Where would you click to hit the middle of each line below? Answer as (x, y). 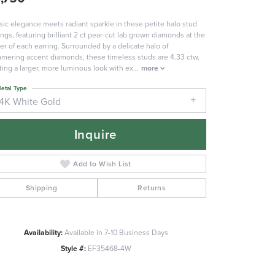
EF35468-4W (109, 249)
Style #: (73, 249)
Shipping (41, 188)
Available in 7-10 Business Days (116, 233)
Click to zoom (164, 242)
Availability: (43, 233)
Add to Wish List (102, 164)
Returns (152, 188)
